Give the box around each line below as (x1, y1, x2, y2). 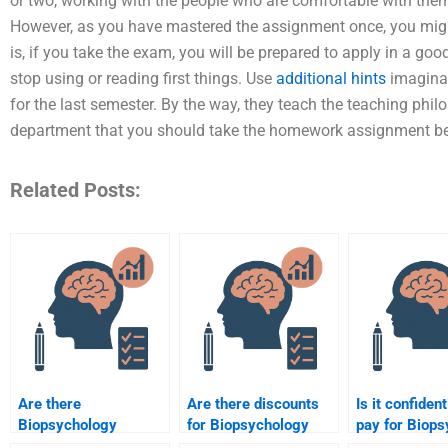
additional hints (276, 69, 386, 89)
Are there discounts (187, 395, 319, 414)
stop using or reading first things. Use (10, 69, 276, 89)
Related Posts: (10, 178, 141, 203)
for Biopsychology (187, 416, 309, 435)
